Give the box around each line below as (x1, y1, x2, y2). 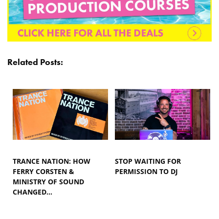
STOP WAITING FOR (115, 156, 181, 166)
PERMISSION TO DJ (115, 167, 178, 176)
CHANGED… (13, 187, 53, 197)
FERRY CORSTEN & (13, 167, 75, 176)
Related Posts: (7, 56, 63, 68)
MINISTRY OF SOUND (13, 177, 85, 187)
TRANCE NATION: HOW (13, 156, 91, 166)
